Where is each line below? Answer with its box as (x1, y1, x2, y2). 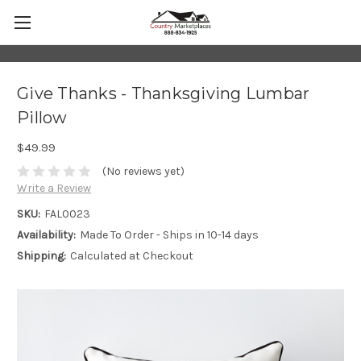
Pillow (17, 107, 68, 127)
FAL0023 (44, 207, 90, 222)
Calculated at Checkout (69, 249, 193, 263)
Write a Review (17, 181, 91, 196)
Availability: (17, 228, 76, 243)
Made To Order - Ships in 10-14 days (79, 228, 259, 243)
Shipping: (17, 249, 66, 263)
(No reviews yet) (102, 164, 185, 179)
